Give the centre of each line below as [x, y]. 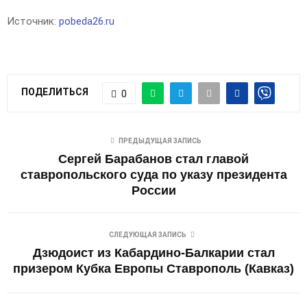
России [153, 190]
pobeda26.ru [87, 21]
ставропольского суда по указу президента [153, 174]
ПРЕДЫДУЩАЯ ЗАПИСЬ [160, 140]
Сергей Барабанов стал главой [153, 159]
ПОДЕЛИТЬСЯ [55, 92]
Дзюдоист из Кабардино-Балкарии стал [153, 253]
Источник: [33, 21]
